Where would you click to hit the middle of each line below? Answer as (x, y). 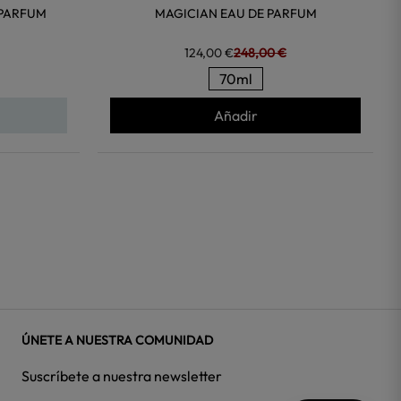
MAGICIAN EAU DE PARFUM (235, 13)
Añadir (235, 115)
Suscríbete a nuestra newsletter (122, 375)
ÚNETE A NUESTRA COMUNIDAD (117, 340)
